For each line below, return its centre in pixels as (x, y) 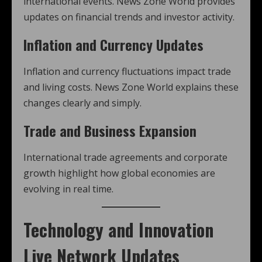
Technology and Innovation (118, 230)
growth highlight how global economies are (119, 173)
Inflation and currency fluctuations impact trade (127, 71)
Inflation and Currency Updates (113, 44)
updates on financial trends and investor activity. (129, 17)
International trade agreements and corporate (125, 157)
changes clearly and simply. (82, 103)
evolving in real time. (68, 189)
